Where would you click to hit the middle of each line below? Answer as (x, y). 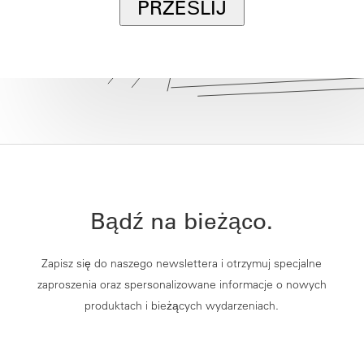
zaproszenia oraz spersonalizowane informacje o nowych (182, 285)
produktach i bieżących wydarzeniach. (182, 306)
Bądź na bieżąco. (182, 221)
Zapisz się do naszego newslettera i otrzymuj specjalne (182, 264)
